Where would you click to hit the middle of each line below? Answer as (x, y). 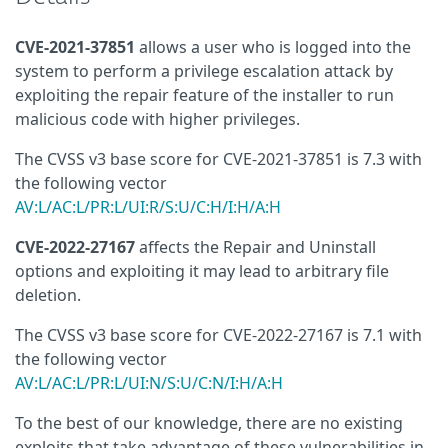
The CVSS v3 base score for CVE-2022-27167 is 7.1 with (218, 335)
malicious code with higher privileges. (157, 119)
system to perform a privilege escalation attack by (204, 71)
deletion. (48, 295)
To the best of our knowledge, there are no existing (209, 423)
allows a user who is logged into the (273, 47)
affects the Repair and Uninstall (255, 247)
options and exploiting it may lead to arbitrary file (202, 271)
